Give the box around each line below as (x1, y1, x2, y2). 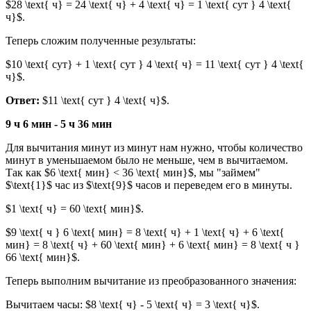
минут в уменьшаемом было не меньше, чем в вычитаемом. (6, 154, 288, 167)
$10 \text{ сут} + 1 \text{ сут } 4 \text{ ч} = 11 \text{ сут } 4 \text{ (6, 58, 304, 71)
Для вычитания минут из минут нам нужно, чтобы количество (6, 142, 303, 154)
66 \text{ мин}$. (6, 251, 80, 264)
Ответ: (6, 94, 40, 107)
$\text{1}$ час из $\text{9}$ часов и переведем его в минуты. (6, 179, 292, 192)
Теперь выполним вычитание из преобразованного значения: (6, 275, 296, 287)
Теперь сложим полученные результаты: (6, 35, 196, 47)
